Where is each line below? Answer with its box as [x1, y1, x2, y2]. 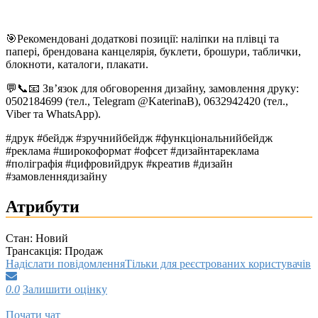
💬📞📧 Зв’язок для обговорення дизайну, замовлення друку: [6, 82, 299, 95]
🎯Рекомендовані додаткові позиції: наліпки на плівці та [6, 33, 279, 45]
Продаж [65, 245, 103, 258]
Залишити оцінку [23, 283, 107, 296]
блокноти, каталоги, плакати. [6, 58, 148, 71]
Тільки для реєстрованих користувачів [125, 258, 311, 270]
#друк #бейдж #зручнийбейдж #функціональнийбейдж [6, 132, 273, 145]
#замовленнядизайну [6, 170, 107, 183]
